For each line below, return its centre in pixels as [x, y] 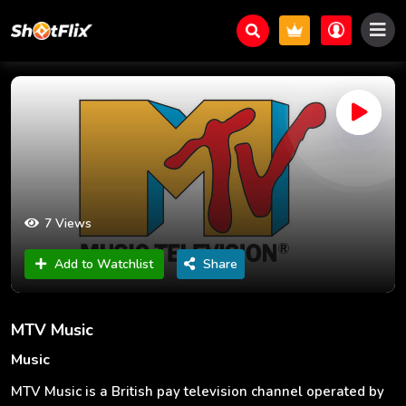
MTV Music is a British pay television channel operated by [198, 391]
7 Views [68, 223]
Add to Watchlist [104, 264]
